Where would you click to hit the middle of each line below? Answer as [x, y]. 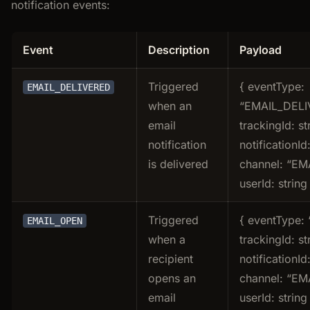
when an [170, 106]
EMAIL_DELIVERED [69, 87]
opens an [172, 278]
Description [179, 49]
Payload [261, 49]
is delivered [178, 164]
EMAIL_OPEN [55, 220]
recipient [171, 258]
